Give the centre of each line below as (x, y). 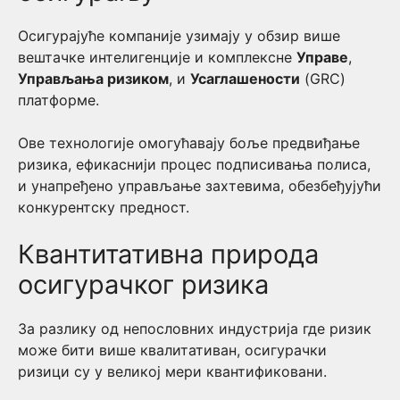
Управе (322, 57)
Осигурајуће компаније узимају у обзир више (179, 36)
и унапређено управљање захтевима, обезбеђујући (200, 186)
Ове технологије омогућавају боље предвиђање (189, 143)
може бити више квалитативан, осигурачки (172, 350)
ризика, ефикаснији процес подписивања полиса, (194, 164)
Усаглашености (245, 79)
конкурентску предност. (104, 207)
